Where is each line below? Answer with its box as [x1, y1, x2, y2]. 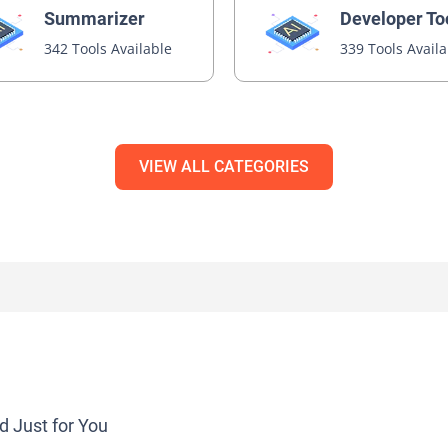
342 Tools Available [44, 39, 173, 58]
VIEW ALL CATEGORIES [139, 157, 309, 177]
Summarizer [44, 8, 146, 29]
